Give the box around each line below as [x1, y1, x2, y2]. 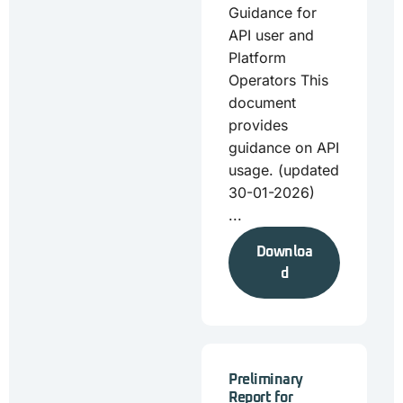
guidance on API [228, 139, 339, 157]
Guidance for [228, 4, 317, 22]
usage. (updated [228, 161, 339, 179]
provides [228, 116, 288, 134]
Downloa [255, 245, 313, 259]
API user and [228, 26, 314, 44]
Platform [228, 49, 286, 67]
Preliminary [228, 372, 303, 387]
